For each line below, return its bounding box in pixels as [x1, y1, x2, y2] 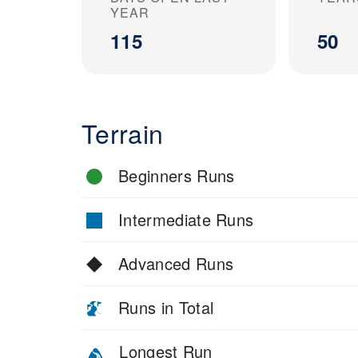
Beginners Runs [118, 163, 235, 187]
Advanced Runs [118, 251, 234, 275]
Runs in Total [118, 295, 214, 319]
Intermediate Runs [118, 207, 254, 231]
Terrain [82, 113, 164, 151]
